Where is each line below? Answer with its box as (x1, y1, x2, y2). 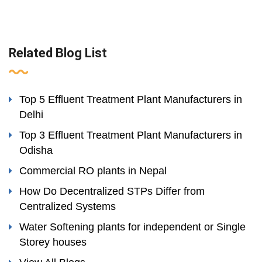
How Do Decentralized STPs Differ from (19, 185, 205, 198)
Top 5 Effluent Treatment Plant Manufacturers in (19, 94, 242, 106)
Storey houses (19, 236, 87, 249)
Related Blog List (9, 46, 107, 61)
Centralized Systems (19, 201, 116, 213)
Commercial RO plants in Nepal (19, 165, 167, 177)
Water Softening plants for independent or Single (19, 221, 246, 233)
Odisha (19, 144, 53, 157)
